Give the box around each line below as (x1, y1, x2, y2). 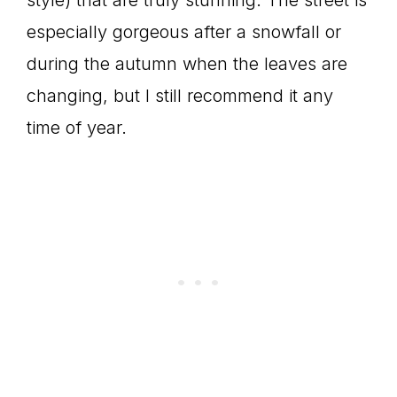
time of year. (27, 117, 127, 139)
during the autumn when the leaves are (27, 53, 347, 75)
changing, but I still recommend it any (27, 85, 333, 107)
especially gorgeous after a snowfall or (27, 21, 341, 43)
